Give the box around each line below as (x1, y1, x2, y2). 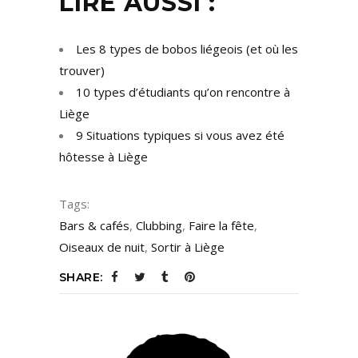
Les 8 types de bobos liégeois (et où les (76, 41, 298, 58)
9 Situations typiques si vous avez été (76, 127, 284, 144)
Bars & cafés (59, 217, 129, 234)
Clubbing (136, 217, 182, 234)
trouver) (59, 62, 105, 79)
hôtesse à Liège (59, 149, 148, 165)
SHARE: (59, 270, 103, 285)
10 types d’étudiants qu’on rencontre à (76, 84, 290, 101)
